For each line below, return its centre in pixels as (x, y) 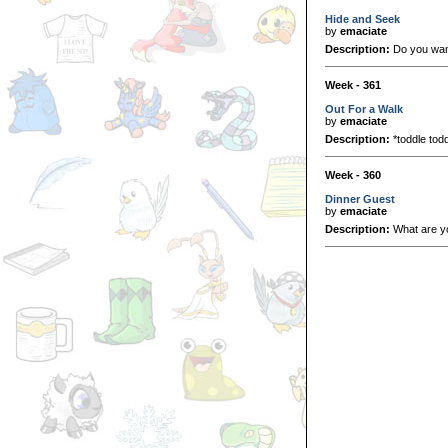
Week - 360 (353, 174)
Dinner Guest (360, 198)
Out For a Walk (364, 108)
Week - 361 (353, 84)
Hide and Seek (362, 18)
